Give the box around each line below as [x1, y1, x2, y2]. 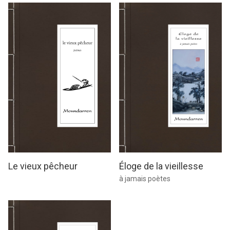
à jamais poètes [119, 175, 170, 183]
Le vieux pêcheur [8, 161, 78, 172]
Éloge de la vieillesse [119, 161, 203, 172]
